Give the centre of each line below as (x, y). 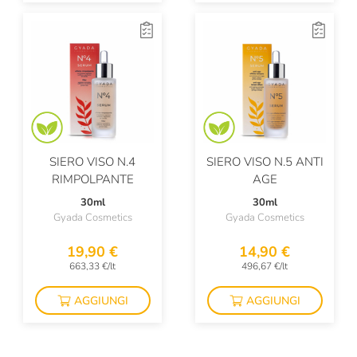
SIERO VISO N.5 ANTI (265, 162)
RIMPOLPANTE (92, 179)
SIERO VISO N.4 (92, 162)
